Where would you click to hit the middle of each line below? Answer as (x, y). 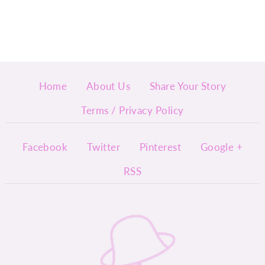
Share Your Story (188, 86)
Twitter (104, 147)
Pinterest (160, 147)
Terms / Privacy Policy (132, 110)
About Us (108, 86)
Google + (222, 147)
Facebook (45, 147)
